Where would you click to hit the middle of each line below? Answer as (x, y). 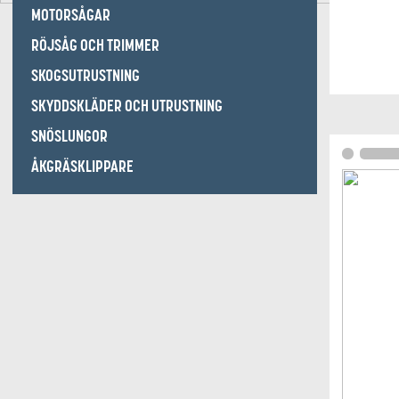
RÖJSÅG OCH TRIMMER (95, 45)
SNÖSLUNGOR (69, 136)
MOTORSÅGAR (71, 15)
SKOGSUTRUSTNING (85, 76)
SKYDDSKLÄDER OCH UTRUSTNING (127, 106)
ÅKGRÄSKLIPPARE (82, 167)
